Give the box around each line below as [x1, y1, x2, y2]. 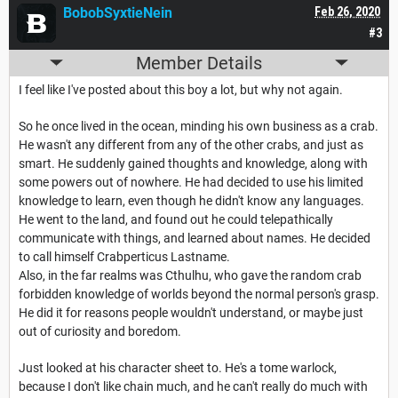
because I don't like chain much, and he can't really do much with [19, 378, 368, 394]
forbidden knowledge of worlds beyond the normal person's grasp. [19, 286, 379, 301]
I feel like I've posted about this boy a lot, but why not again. [19, 82, 343, 97]
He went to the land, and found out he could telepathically [19, 211, 333, 227]
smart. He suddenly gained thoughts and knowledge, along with [19, 155, 368, 171]
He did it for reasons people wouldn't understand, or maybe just [19, 305, 363, 320]
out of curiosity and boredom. [19, 323, 181, 338]
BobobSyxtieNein [63, 4, 172, 21]
